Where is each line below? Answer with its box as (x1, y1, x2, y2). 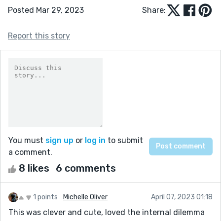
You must (8, 135, 45, 145)
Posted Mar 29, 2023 (8, 5, 84, 15)
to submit (106, 135, 143, 145)
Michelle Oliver (63, 192, 108, 201)
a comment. (8, 147, 52, 157)
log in (85, 135, 106, 145)
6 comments (56, 162, 116, 174)
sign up (45, 135, 74, 145)
